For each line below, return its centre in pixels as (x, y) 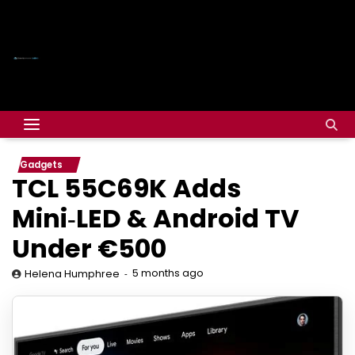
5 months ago (168, 273)
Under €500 (89, 248)
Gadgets (41, 165)
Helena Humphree (72, 274)
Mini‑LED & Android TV (156, 218)
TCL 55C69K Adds (126, 188)
